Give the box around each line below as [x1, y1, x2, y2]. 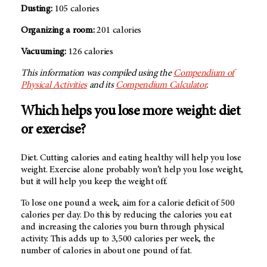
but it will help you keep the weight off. [21, 177, 167, 187]
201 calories [94, 26, 142, 36]
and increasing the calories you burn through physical [21, 222, 225, 232]
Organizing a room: [21, 26, 95, 36]
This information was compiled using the [21, 69, 174, 79]
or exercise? [21, 123, 86, 138]
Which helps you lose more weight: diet [21, 105, 240, 120]
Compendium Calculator [116, 80, 207, 91]
